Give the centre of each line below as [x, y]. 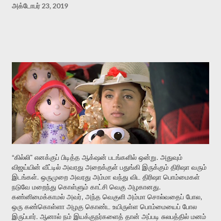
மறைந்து [44, 187]
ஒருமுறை [55, 177]
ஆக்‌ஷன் [94, 157]
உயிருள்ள [125, 207]
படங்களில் [123, 157]
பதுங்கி [130, 167]
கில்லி [22, 157]
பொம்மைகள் [182, 177]
